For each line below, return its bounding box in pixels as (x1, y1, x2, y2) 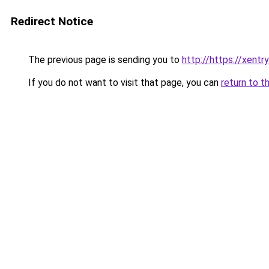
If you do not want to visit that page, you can (26, 77, 221, 88)
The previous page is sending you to (26, 54, 182, 65)
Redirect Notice (11, 14, 93, 28)
